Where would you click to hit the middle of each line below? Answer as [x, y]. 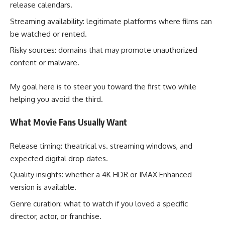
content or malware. [45, 63]
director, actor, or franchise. [56, 216]
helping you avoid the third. [57, 99]
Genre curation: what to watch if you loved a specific [99, 203]
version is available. [43, 187]
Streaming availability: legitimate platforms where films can [111, 21]
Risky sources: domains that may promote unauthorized [104, 50]
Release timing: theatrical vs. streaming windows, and [101, 146]
